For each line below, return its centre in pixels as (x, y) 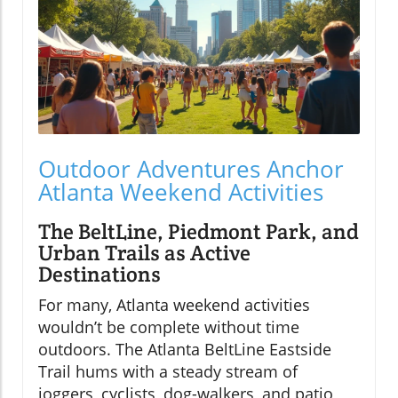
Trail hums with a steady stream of (168, 371)
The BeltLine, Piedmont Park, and (199, 231)
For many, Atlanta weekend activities (174, 304)
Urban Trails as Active (144, 252)
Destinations (99, 274)
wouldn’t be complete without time (169, 326)
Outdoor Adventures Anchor (191, 168)
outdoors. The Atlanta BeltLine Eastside (185, 349)
